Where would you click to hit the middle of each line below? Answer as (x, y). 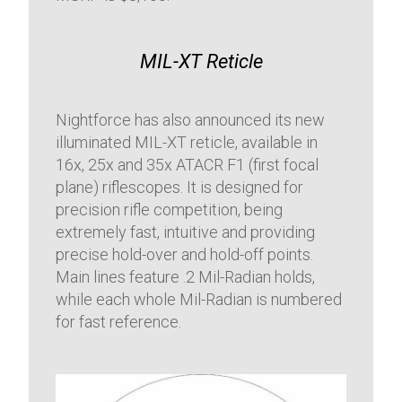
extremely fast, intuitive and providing (186, 232)
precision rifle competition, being (170, 210)
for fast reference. (119, 322)
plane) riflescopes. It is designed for (180, 188)
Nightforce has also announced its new (191, 120)
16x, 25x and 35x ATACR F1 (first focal (188, 165)
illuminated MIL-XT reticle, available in (187, 143)
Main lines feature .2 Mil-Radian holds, (186, 277)
